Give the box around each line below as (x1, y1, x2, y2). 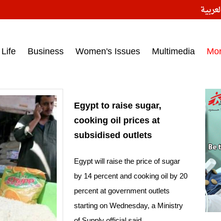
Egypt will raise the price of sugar (74, 157, 180, 166)
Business (28, 46, 64, 56)
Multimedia (152, 46, 195, 56)
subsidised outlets (74, 130, 152, 141)
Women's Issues (75, 46, 140, 56)
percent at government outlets (74, 186, 170, 195)
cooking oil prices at (74, 115, 160, 126)
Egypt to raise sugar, (74, 101, 161, 111)
